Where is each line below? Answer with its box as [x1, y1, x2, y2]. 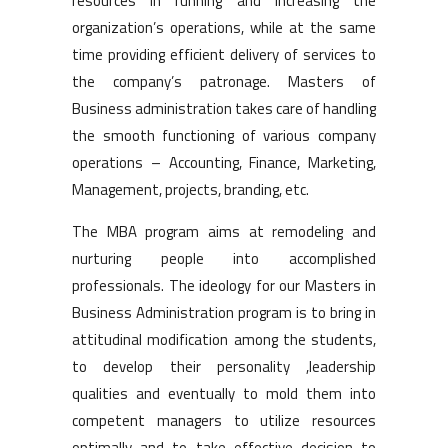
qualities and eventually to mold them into [72, 381, 376, 405]
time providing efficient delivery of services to [72, 42, 376, 66]
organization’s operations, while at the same [72, 15, 376, 39]
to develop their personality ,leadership [72, 354, 376, 378]
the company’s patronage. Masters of [72, 69, 376, 93]
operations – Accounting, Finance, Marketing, [72, 150, 376, 174]
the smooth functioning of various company [72, 123, 376, 147]
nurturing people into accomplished [72, 246, 376, 270]
